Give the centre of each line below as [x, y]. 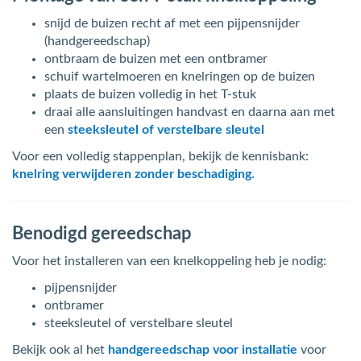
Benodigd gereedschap [102, 234]
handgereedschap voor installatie [203, 350]
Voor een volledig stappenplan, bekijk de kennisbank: [160, 156]
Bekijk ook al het [60, 350]
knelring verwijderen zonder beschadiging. [133, 174]
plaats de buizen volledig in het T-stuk [150, 94]
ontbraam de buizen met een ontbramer [156, 59]
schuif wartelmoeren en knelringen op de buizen [180, 77]
